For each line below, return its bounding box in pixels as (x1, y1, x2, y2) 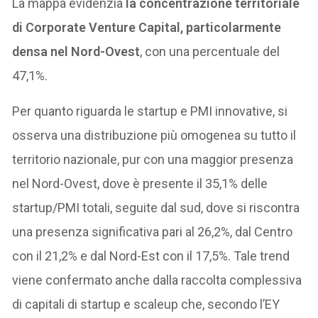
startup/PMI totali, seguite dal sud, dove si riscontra (12, 199, 300, 215)
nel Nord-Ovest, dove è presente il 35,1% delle (12, 175, 268, 191)
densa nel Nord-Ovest (12, 43, 141, 59)
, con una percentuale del (140, 43, 280, 59)
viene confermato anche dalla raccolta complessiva (12, 272, 302, 287)
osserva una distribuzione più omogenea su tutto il (12, 127, 297, 143)
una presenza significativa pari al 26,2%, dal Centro (12, 224, 293, 239)
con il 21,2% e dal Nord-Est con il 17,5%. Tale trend (12, 248, 290, 263)
